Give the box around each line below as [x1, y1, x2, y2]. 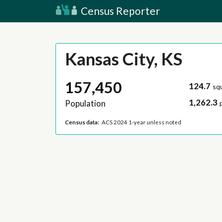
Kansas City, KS [64, 48, 182, 69]
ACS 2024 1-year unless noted [102, 118, 182, 125]
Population [64, 98, 106, 109]
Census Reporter [79, 4, 160, 17]
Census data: [64, 118, 99, 125]
